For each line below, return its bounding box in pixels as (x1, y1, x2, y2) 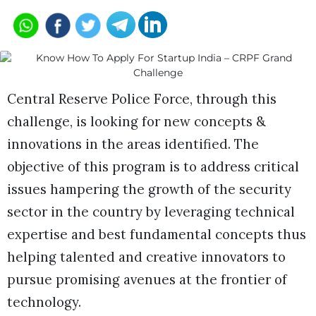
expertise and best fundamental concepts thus (7, 226, 306, 243)
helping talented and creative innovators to (7, 248, 286, 265)
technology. (7, 293, 85, 310)
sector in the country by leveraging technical (7, 203, 295, 220)
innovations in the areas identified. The (7, 135, 259, 152)
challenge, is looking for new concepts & (7, 113, 266, 130)
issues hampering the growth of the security (7, 181, 291, 197)
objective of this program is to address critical (7, 158, 299, 175)
